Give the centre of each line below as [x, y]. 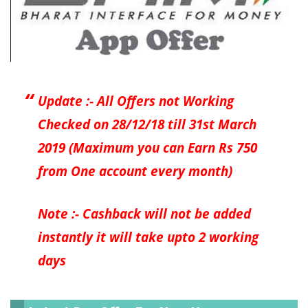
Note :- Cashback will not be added [144, 213]
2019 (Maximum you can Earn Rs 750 [147, 147]
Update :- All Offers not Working [136, 101]
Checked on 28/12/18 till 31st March [147, 124]
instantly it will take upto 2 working [148, 237]
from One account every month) [135, 171]
